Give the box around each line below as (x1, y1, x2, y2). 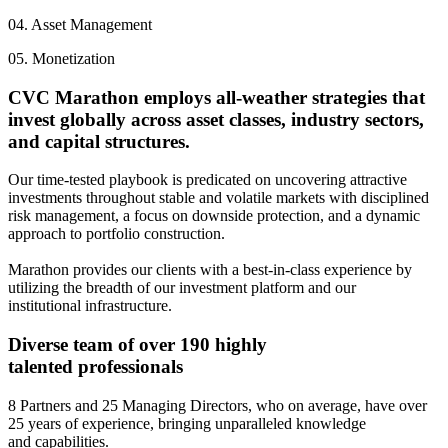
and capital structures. (8, 130, 190, 152)
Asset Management (31, 15, 152, 33)
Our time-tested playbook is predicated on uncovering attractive (8, 171, 407, 189)
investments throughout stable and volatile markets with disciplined (8, 189, 429, 207)
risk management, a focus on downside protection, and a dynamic (8, 207, 420, 225)
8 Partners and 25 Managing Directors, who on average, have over (8, 396, 427, 414)
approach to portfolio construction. (8, 225, 225, 243)
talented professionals (8, 356, 183, 378)
